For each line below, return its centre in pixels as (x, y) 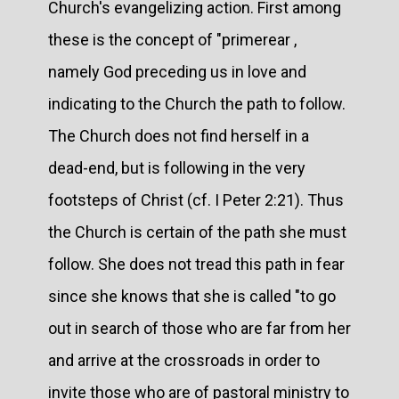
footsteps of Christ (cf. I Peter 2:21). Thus (196, 199)
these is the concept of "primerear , (172, 39)
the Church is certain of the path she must (197, 232)
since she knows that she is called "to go (192, 296)
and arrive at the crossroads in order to (184, 360)
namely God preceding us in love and (177, 71)
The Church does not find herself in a (179, 135)
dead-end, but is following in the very (177, 167)
